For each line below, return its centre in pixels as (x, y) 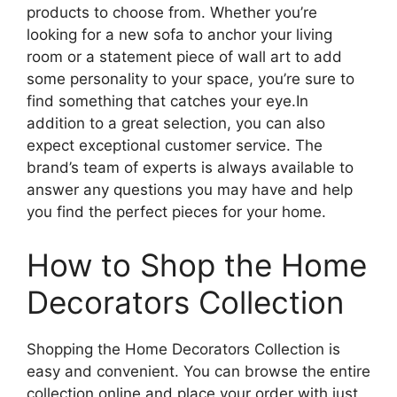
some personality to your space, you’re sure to (191, 79)
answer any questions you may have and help (190, 190)
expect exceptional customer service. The (175, 145)
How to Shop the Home (197, 265)
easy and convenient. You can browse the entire (198, 371)
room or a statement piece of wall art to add (184, 57)
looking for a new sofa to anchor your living (179, 35)
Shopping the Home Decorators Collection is (183, 349)
